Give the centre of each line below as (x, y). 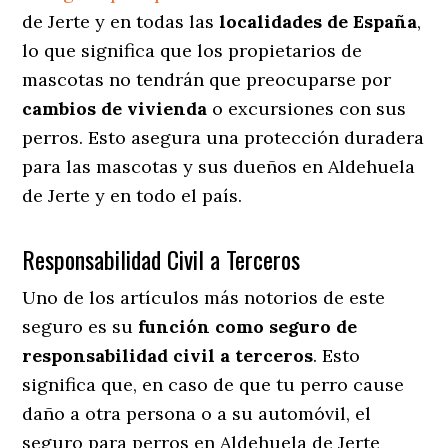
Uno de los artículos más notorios (170, 297)
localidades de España (318, 21)
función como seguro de (248, 326)
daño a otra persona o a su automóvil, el (197, 413)
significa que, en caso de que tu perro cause (213, 384)
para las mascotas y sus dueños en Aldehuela (219, 166)
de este (352, 297)
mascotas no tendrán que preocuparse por (207, 79)
